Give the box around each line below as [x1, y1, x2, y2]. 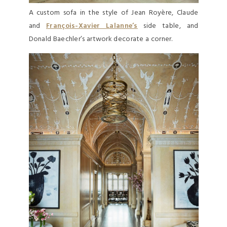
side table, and [137, 20, 199, 32]
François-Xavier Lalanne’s [46, 20, 138, 32]
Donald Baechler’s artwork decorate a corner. [28, 33, 173, 46]
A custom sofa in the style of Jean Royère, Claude [28, 7, 199, 19]
